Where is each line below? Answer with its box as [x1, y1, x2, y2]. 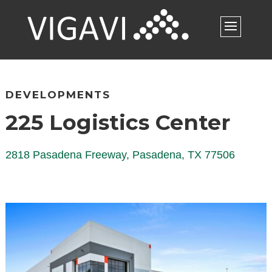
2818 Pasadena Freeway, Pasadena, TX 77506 [5, 149, 235, 161]
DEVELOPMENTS [5, 89, 110, 101]
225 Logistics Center [5, 109, 230, 135]
